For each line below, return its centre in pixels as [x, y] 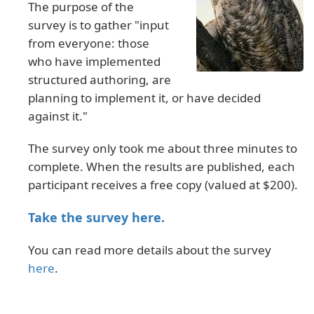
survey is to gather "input [98, 25]
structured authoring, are [100, 80]
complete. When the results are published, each [162, 167]
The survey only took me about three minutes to [163, 149]
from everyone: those [89, 43]
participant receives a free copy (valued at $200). [163, 185]
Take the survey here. [96, 218]
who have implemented [94, 62]
